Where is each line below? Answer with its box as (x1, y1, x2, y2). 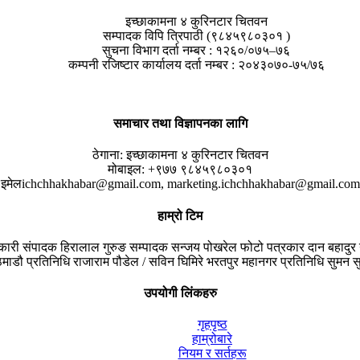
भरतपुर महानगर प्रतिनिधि (207, 254, 324, 268)
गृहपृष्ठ (197, 317, 227, 332)
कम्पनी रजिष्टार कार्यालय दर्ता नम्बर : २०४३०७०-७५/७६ (67, 57, 325, 72)
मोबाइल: (108, 162, 145, 177)
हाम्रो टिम (157, 208, 202, 223)
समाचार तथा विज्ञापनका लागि (112, 117, 247, 131)
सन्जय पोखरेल (168, 239, 240, 254)
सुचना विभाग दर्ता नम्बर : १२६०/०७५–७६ (102, 43, 290, 57)
